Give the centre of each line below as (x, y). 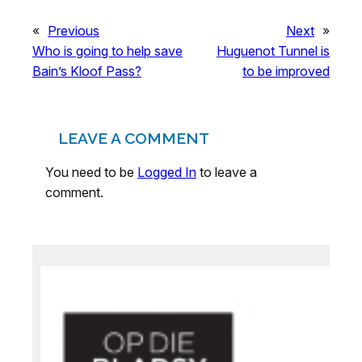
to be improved (286, 71)
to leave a (227, 172)
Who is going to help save (107, 51)
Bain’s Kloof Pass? (87, 71)
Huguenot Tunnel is (273, 51)
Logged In (167, 172)
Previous (74, 30)
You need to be (91, 172)
